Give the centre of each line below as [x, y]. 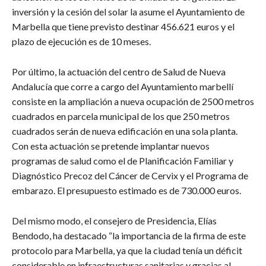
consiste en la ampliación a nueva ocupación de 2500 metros [133, 101]
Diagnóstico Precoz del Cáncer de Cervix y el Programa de [130, 175]
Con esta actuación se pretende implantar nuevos [111, 145]
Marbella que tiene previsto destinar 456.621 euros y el [123, 26]
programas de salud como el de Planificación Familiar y [123, 160]
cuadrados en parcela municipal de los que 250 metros [121, 116]
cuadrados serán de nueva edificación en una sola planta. [125, 131]
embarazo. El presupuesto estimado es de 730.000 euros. [126, 190]
